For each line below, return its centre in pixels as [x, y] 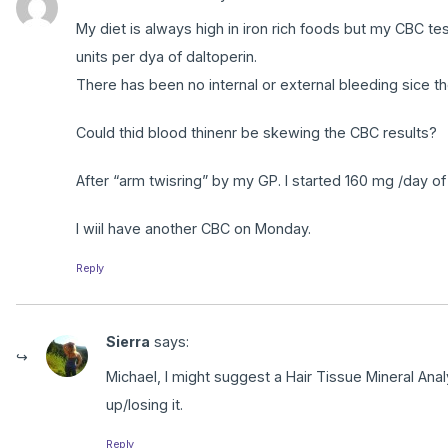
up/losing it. [144, 405]
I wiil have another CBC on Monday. [193, 228]
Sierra [128, 341]
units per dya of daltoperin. [166, 56]
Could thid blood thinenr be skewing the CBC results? [256, 132]
